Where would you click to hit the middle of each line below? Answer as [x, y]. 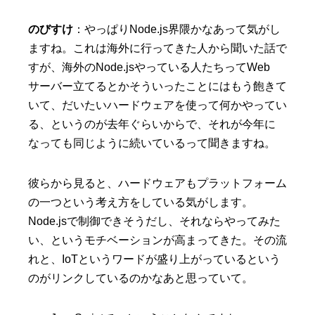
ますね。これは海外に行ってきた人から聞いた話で [157, 49]
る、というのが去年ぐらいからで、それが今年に [152, 124]
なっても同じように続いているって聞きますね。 [152, 143]
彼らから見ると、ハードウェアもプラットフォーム [157, 184]
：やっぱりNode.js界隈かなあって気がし [177, 30]
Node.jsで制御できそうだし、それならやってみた [154, 221]
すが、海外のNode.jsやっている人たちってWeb [149, 67]
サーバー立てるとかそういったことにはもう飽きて [157, 86]
